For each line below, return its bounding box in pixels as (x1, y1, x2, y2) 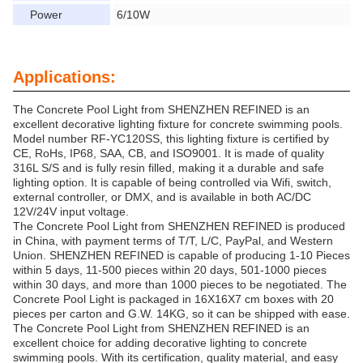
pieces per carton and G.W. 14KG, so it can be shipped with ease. (13, 307, 350, 320)
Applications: (13, 68, 116, 86)
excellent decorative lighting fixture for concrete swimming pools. (13, 117, 343, 130)
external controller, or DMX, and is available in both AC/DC (13, 190, 311, 203)
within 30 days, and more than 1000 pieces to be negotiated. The (13, 278, 347, 291)
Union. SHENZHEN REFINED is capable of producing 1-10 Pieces (13, 249, 350, 262)
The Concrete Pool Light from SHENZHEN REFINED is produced (13, 220, 345, 233)
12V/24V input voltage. (13, 205, 129, 218)
